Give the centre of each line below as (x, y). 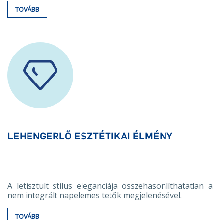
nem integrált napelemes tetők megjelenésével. (95, 195)
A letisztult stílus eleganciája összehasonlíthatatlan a (110, 186)
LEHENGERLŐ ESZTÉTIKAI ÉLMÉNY (90, 136)
